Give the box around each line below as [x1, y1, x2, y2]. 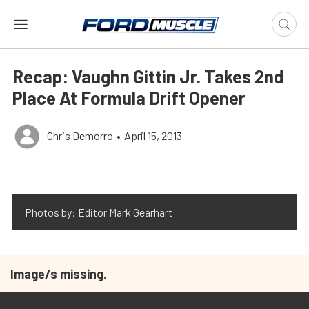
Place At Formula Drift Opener [12, 87, 246, 108]
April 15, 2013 [124, 129, 182, 142]
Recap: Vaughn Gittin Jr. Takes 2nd [12, 66, 283, 87]
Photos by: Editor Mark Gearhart [25, 206, 172, 219]
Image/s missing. [10, 266, 107, 281]
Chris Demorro [47, 129, 113, 142]
